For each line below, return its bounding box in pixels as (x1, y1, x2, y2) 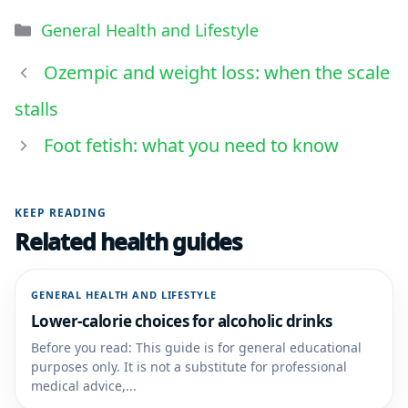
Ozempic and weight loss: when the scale (44, 60, 390, 85)
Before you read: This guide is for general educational (31, 339, 362, 356)
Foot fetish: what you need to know (44, 133, 339, 158)
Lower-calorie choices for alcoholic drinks (31, 311, 332, 331)
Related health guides (15, 226, 241, 257)
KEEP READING (15, 205, 107, 220)
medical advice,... (31, 377, 137, 394)
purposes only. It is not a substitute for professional (31, 358, 347, 375)
